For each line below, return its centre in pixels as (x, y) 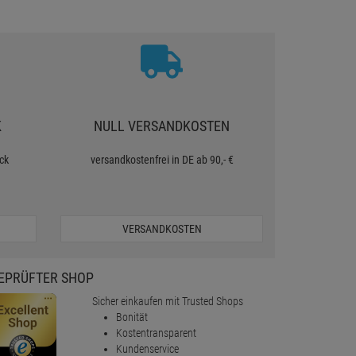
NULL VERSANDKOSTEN (162, 126)
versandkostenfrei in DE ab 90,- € (162, 160)
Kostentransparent (156, 333)
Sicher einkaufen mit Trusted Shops (167, 302)
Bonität (132, 317)
